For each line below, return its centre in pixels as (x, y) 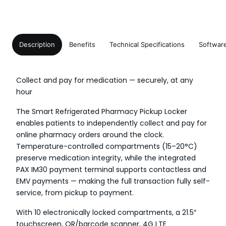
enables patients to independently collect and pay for (111, 123)
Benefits (82, 44)
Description (37, 44)
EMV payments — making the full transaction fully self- (113, 181)
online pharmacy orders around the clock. (90, 135)
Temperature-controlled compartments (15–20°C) (107, 146)
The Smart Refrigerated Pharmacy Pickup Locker (102, 111)
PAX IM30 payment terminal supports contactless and (111, 169)
